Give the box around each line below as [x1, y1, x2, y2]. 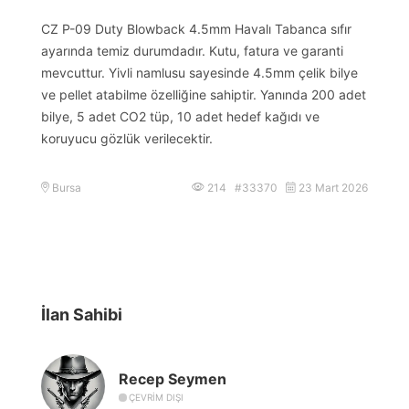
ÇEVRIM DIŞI [129, 392, 184, 404]
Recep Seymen [119, 370, 226, 389]
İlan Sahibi [41, 304, 122, 324]
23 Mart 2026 [296, 180, 368, 194]
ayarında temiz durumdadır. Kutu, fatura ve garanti [41, 42, 343, 58]
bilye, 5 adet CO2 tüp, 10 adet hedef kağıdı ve [41, 108, 320, 124]
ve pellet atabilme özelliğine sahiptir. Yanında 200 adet [41, 86, 366, 102]
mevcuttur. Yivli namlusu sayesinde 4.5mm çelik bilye [41, 64, 358, 80]
